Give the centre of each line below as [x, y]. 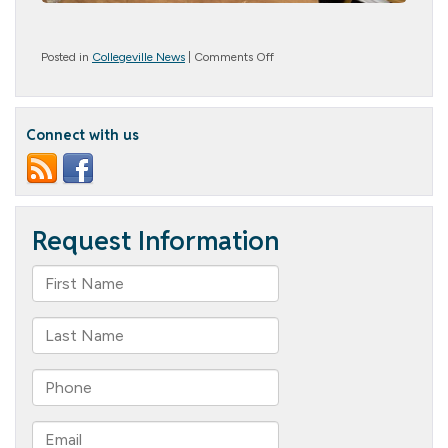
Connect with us [82, 135]
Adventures [303, 90]
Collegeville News [138, 57]
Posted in [66, 57]
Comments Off [234, 57]
